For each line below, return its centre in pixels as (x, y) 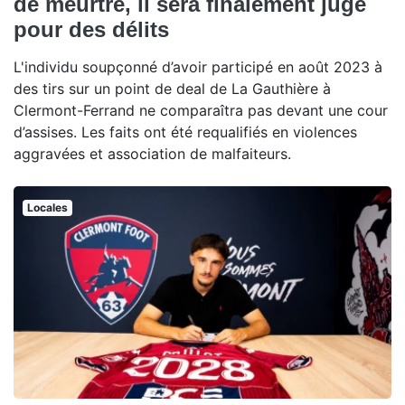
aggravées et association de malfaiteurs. (152, 154)
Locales (47, 208)
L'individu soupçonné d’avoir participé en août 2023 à (198, 67)
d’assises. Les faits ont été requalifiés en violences (185, 132)
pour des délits (91, 30)
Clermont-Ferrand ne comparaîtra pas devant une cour (201, 111)
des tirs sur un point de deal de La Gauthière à (172, 89)
